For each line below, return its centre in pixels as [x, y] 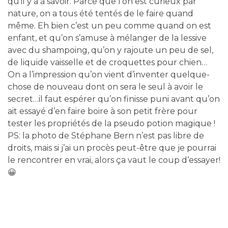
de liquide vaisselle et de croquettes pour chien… [107, 62]
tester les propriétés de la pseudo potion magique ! [111, 123]
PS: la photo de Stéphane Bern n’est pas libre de [106, 135]
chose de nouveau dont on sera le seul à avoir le [105, 87]
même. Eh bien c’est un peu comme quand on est [109, 25]
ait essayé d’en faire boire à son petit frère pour [103, 111]
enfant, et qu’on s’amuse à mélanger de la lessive [107, 38]
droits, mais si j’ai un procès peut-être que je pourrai [112, 148]
